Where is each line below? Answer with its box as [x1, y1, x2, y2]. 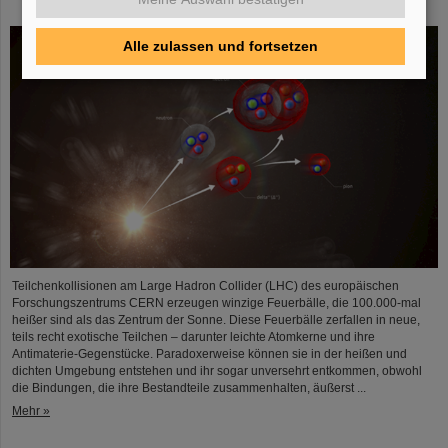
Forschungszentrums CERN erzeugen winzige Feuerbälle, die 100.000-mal [12, 295, 421, 310]
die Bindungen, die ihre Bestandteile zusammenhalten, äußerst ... [12, 380, 366, 395]
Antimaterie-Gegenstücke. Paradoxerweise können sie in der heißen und [12, 346, 407, 361]
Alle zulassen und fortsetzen [123, 38, 318, 55]
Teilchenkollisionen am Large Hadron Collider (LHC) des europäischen [12, 278, 399, 293]
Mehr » [12, 403, 50, 418]
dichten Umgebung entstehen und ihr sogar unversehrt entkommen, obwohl [12, 363, 422, 378]
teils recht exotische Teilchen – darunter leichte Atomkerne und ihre [12, 329, 375, 344]
